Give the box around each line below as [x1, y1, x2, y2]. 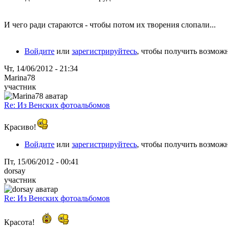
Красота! [4, 217, 37, 226]
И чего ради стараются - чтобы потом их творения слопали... [4, 20, 216, 29]
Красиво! [4, 122, 36, 131]
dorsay [4, 166, 25, 175]
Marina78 [4, 73, 35, 82]
